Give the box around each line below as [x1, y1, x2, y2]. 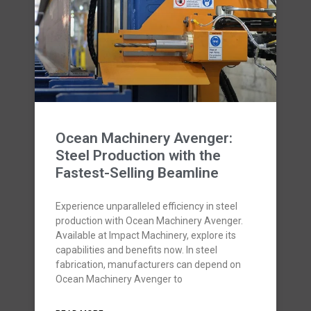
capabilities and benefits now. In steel [56, 244, 217, 255]
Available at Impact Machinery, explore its [56, 230, 236, 241]
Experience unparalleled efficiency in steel [56, 201, 237, 212]
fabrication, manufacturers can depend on [56, 259, 241, 270]
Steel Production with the [56, 147, 221, 164]
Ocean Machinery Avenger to [56, 274, 183, 285]
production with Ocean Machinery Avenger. [56, 215, 243, 226]
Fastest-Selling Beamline [56, 165, 219, 181]
